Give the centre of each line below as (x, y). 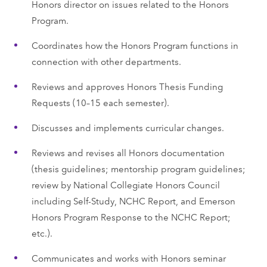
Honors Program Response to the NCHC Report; (131, 216)
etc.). (42, 232)
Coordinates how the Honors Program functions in (135, 45)
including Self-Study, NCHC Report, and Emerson (133, 200)
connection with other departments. (106, 61)
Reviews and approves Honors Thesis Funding (127, 86)
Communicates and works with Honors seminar (128, 257)
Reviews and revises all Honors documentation (128, 152)
